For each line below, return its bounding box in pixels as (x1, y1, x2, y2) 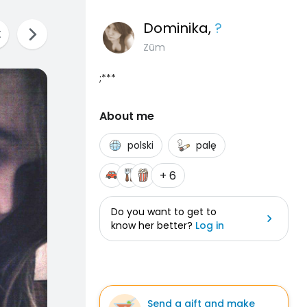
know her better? (111, 219, 195, 232)
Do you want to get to (111, 205, 217, 219)
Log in (195, 219, 224, 232)
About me (99, 108, 154, 124)
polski (127, 138, 153, 152)
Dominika (143, 19, 208, 38)
